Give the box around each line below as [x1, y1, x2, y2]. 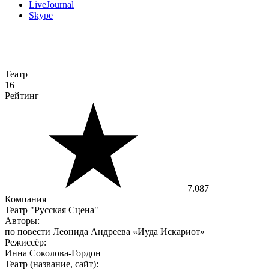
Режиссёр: [5, 237, 46, 248]
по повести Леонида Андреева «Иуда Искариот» [5, 226, 205, 237]
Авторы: [5, 216, 40, 226]
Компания [5, 194, 46, 205]
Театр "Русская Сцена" [5, 205, 98, 216]
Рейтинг [5, 91, 39, 101]
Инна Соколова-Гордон [5, 248, 101, 259]
